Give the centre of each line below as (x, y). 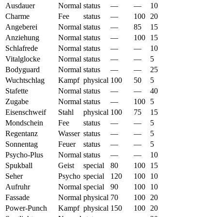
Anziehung (22, 37)
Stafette (17, 91)
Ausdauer (20, 5)
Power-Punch (26, 208)
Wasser (69, 133)
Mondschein (24, 123)
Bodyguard (23, 69)
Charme (17, 16)
